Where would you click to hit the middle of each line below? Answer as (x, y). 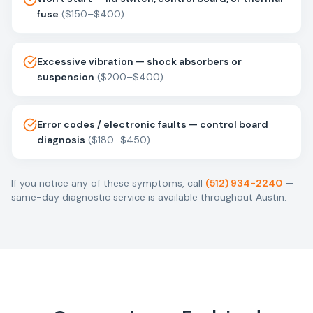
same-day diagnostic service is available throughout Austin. (149, 197)
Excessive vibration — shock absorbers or (139, 61)
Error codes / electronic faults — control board (153, 124)
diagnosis (61, 140)
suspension (66, 77)
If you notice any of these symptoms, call (107, 183)
